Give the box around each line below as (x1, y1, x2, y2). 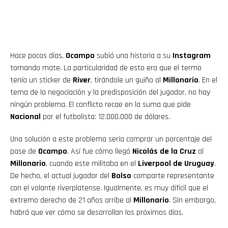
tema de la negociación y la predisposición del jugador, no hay (10, 87, 210, 98)
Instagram (173, 50, 211, 62)
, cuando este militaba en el (46, 158, 138, 169)
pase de (10, 146, 38, 157)
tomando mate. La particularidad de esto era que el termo (10, 63, 202, 74)
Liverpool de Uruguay (138, 158, 214, 169)
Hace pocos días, (10, 50, 66, 62)
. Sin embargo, (169, 195, 216, 206)
